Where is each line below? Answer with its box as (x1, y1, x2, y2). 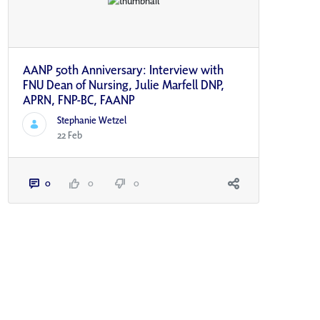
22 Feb (56, 129, 82, 142)
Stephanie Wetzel (56, 114, 126, 127)
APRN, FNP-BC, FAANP (22, 91, 135, 109)
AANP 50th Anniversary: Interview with (22, 61, 224, 79)
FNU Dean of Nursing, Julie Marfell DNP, (22, 76, 224, 94)
